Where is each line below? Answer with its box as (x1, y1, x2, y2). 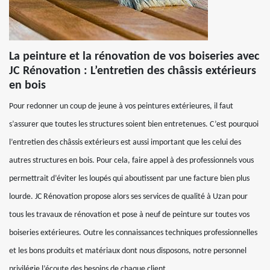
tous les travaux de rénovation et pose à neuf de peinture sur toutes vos (9, 210, 250, 219)
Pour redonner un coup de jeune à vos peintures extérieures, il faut (9, 102, 233, 111)
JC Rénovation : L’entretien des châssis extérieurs (9, 65, 256, 77)
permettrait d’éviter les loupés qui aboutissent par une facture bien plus (9, 174, 250, 183)
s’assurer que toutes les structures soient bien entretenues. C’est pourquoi (9, 120, 259, 129)
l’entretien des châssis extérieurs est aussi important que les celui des (9, 138, 241, 147)
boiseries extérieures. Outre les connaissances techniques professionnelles (9, 228, 257, 237)
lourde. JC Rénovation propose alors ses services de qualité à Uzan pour (9, 192, 248, 201)
